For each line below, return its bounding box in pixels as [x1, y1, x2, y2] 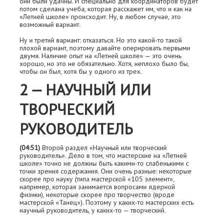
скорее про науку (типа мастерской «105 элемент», [20, 175, 174, 183]
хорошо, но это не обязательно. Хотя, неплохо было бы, [20, 59, 189, 68]
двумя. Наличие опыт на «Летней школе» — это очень [20, 51, 181, 60]
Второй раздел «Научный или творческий [40, 143, 167, 152]
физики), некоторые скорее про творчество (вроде [20, 190, 175, 199]
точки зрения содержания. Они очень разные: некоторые [20, 167, 192, 175]
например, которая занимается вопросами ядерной [20, 182, 175, 191]
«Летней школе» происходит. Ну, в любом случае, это [20, 12, 181, 21]
